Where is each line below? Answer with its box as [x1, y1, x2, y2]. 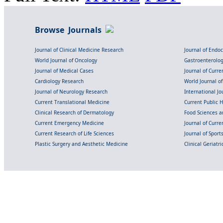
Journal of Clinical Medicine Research [35, 46, 123, 53]
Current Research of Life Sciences [35, 129, 114, 137]
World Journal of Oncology [35, 56, 97, 64]
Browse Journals [35, 24, 106, 35]
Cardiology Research [35, 77, 84, 85]
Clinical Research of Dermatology [35, 109, 114, 116]
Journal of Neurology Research [35, 88, 108, 95]
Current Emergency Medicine [35, 119, 104, 126]
